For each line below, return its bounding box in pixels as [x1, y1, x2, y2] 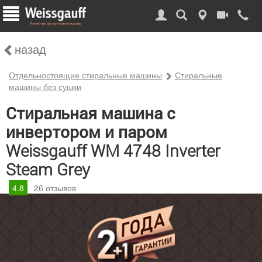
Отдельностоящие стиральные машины [9, 69, 162, 81]
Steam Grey [6, 158, 90, 180]
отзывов [43, 182, 76, 194]
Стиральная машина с [6, 104, 175, 123]
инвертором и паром [6, 123, 167, 142]
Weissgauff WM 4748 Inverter [6, 140, 220, 161]
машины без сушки [9, 81, 81, 92]
